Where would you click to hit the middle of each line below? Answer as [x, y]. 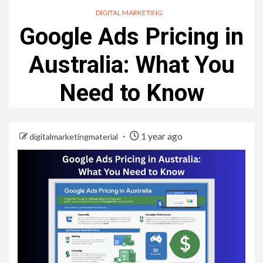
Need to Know [131, 93]
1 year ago [161, 136]
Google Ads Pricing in [131, 36]
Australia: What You [131, 65]
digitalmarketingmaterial [75, 136]
